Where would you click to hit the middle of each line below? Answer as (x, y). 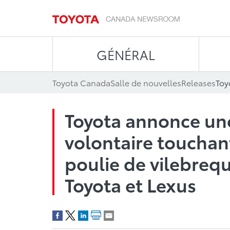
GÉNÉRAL (126, 54)
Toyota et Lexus (130, 184)
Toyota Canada (81, 82)
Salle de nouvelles (146, 82)
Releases (198, 82)
